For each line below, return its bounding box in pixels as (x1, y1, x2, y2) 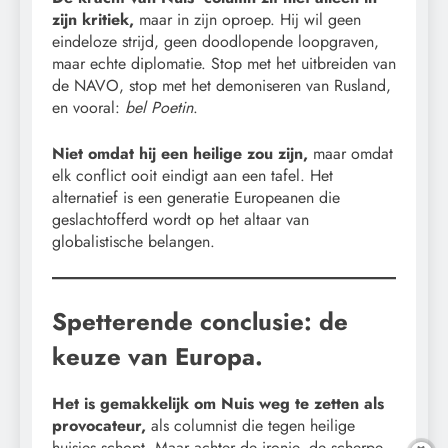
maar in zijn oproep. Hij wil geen (134, 7, 361, 31)
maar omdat (313, 141, 393, 165)
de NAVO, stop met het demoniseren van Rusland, (52, 73, 391, 97)
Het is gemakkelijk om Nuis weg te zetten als (52, 392, 384, 416)
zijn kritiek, (52, 7, 134, 31)
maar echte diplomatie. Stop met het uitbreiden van (52, 51, 396, 75)
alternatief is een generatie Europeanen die (52, 185, 340, 209)
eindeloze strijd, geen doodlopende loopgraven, (52, 29, 379, 53)
